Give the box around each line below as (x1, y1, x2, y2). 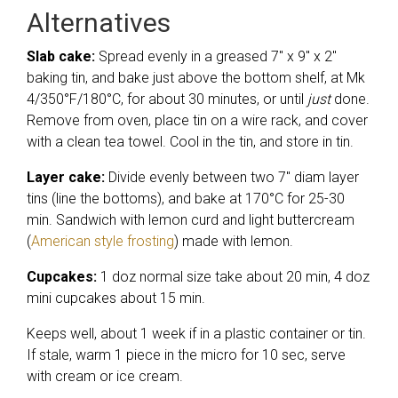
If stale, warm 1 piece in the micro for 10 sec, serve (27, 346, 346, 363)
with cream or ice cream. (27, 368, 183, 385)
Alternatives (27, 7, 171, 38)
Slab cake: (27, 48, 95, 65)
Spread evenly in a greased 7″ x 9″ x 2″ (95, 48, 337, 65)
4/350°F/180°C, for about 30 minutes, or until (27, 91, 307, 107)
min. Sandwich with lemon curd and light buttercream (27, 211, 354, 228)
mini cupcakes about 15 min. (27, 290, 205, 306)
